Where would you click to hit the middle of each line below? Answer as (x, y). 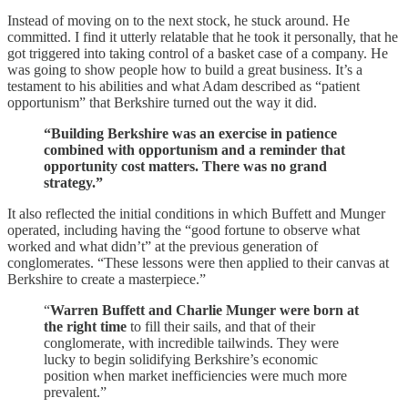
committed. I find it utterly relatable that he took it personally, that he (203, 36)
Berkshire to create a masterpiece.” (107, 279)
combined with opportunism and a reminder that (194, 149)
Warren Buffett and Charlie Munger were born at (204, 310)
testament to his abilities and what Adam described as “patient (184, 86)
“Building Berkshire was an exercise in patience (190, 133)
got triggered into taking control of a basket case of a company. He (198, 53)
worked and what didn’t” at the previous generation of (163, 246)
